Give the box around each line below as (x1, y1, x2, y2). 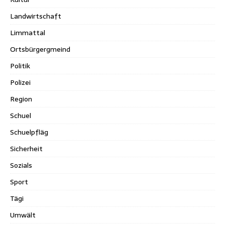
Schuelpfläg (10, 126, 48, 138)
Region (10, 93, 32, 104)
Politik (10, 60, 30, 71)
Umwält (10, 209, 36, 220)
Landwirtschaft (10, 10, 61, 22)
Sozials (10, 159, 32, 171)
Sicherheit (10, 143, 43, 154)
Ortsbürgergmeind (10, 43, 70, 55)
